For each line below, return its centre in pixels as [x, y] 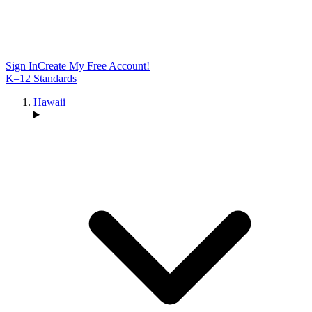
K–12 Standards [41, 78]
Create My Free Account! [94, 66]
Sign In [22, 66]
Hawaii [49, 102]
